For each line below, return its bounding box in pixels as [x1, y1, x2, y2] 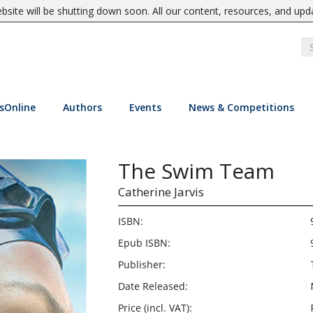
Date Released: [117, 279, 188, 293]
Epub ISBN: [117, 236, 170, 249]
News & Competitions [188, 101, 294, 114]
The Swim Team [117, 156, 275, 185]
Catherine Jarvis [117, 184, 204, 200]
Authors [62, 101, 102, 114]
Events [129, 101, 161, 114]
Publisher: [117, 258, 166, 271]
